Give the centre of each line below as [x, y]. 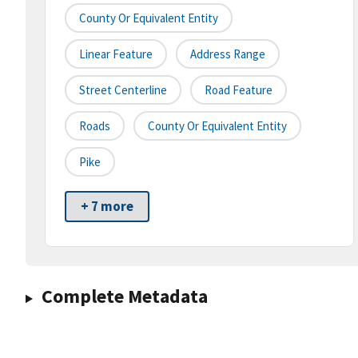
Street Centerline [123, 90]
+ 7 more [107, 207]
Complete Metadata [124, 296]
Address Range [228, 54]
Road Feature [239, 90]
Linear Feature [116, 54]
